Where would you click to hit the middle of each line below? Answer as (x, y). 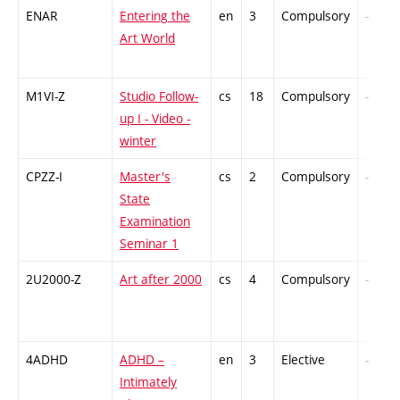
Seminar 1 (149, 244)
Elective (303, 360)
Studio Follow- (159, 96)
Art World (147, 38)
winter (138, 141)
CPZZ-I (44, 177)
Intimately (148, 382)
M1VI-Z (46, 96)
